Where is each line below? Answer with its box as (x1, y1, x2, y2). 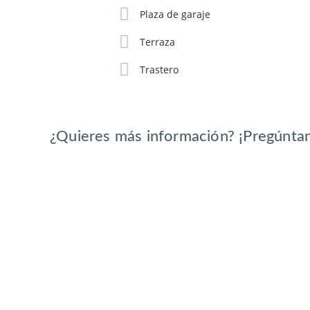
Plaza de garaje (140, 8, 211, 21)
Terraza (140, 35, 176, 49)
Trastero (140, 63, 179, 77)
